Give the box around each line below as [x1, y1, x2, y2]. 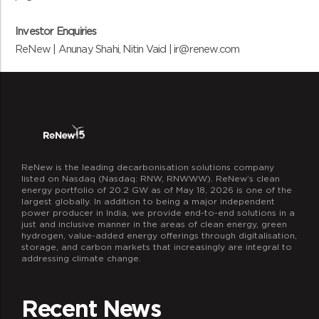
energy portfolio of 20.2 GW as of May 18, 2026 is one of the [21, 184, 292, 194]
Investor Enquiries [15, 26, 97, 37]
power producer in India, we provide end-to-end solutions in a [21, 207, 295, 217]
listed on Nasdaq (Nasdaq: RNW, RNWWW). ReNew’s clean [21, 173, 280, 183]
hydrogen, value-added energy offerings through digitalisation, [21, 230, 297, 240]
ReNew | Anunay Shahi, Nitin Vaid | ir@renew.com [15, 43, 240, 55]
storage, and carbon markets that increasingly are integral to [21, 241, 292, 251]
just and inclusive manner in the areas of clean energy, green [21, 219, 287, 229]
